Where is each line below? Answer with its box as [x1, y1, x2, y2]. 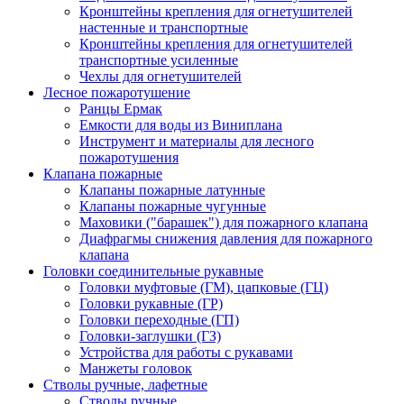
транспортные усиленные [79, 52, 238, 68]
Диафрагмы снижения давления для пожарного [79, 231, 372, 246]
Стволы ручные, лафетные [43, 377, 207, 392]
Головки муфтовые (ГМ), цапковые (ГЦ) [79, 280, 328, 295]
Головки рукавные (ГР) [79, 296, 223, 311]
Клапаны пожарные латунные [79, 182, 265, 197]
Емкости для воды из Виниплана [79, 117, 282, 133]
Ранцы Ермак [79, 101, 162, 116]
